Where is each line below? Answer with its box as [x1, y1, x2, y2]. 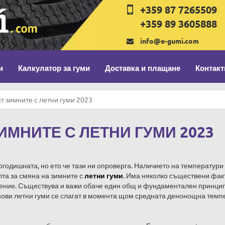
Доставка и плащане [105, 63, 180, 73]
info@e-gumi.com [140, 36, 199, 45]
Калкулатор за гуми [18, 63, 90, 73]
